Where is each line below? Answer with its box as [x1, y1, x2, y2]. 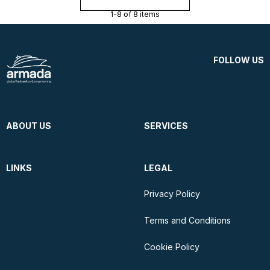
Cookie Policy [144, 242, 199, 253]
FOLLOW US [213, 54, 264, 65]
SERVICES [144, 121, 188, 131]
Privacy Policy [144, 189, 200, 199]
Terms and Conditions [144, 215, 231, 226]
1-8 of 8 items [110, 9, 160, 19]
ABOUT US [6, 121, 51, 131]
